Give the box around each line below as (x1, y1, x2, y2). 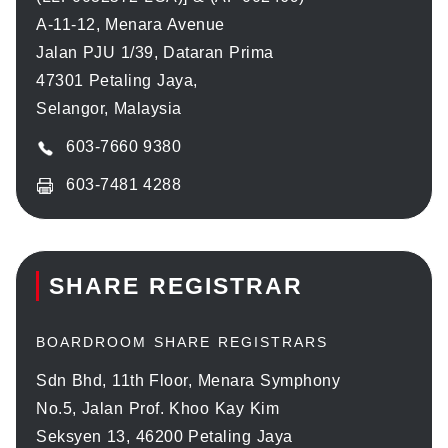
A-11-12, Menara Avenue (36, 15, 225, 33)
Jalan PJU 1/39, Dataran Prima (36, 43, 274, 61)
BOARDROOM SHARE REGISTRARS (36, 333, 328, 350)
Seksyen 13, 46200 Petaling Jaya (36, 427, 293, 445)
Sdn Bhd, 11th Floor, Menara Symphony (36, 371, 340, 389)
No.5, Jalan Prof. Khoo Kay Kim (36, 399, 279, 417)
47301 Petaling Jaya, (36, 71, 198, 89)
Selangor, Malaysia (36, 99, 182, 117)
